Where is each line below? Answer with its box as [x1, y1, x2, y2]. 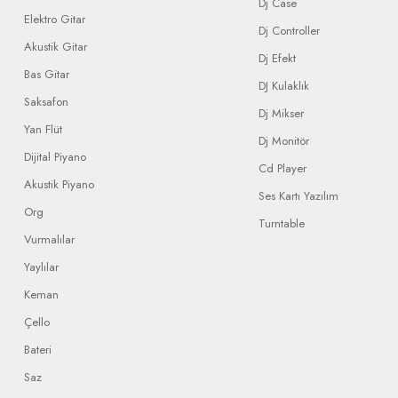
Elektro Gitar [24, 11, 85, 28]
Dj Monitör [259, 132, 309, 149]
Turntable [259, 215, 305, 232]
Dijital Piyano [24, 148, 86, 165]
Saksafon [24, 93, 68, 110]
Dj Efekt [259, 50, 296, 67]
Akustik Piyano [24, 176, 94, 193]
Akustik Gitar [24, 38, 87, 55]
